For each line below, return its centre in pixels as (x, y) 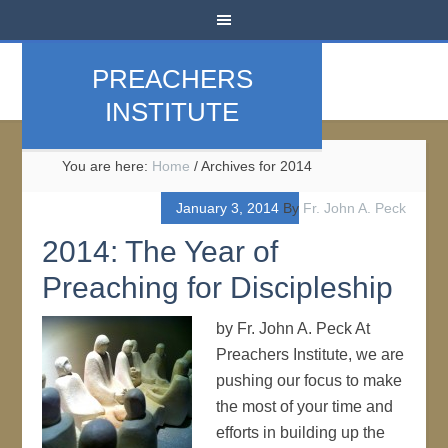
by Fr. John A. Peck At (293, 328)
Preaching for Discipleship (218, 287)
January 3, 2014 (227, 208)
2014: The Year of (160, 251)
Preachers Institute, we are (310, 354)
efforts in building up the (301, 432)
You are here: (107, 166)
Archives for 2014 (255, 166)
